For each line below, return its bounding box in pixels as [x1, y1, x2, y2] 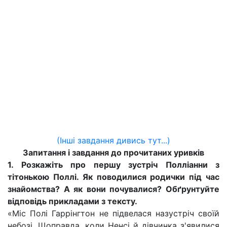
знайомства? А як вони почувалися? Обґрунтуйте [8, 184, 219, 194]
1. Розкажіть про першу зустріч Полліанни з [8, 160, 219, 170]
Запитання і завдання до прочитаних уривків [23, 147, 204, 158]
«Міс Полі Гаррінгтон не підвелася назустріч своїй [8, 208, 219, 218]
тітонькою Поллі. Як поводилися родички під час [8, 172, 219, 182]
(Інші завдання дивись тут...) [57, 135, 170, 145]
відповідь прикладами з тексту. [8, 196, 137, 206]
